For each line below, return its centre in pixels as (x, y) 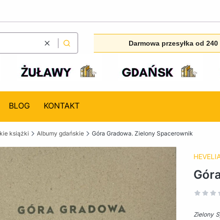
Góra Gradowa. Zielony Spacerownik (142, 133)
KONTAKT (61, 105)
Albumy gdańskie (60, 133)
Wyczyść (59, 47)
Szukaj (76, 47)
